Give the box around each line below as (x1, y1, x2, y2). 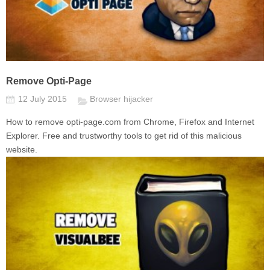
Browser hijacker (90, 94, 153, 104)
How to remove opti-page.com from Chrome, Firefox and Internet (6, 117, 254, 127)
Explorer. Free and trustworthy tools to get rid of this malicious (6, 131, 242, 141)
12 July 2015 (18, 94, 69, 104)
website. (6, 145, 37, 155)
